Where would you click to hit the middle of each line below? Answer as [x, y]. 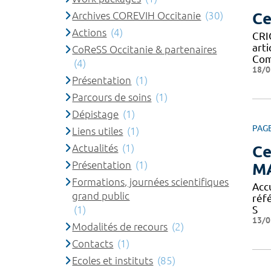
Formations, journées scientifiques [151, 182]
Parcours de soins [112, 97]
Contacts [93, 243]
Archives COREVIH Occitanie [137, 15]
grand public [101, 196]
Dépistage [96, 114]
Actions [90, 32]
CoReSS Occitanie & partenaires [145, 49]
